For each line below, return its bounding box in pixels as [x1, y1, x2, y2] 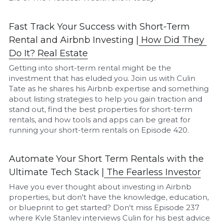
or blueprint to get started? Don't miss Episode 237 [9, 202, 200, 212]
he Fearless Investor [112, 166, 201, 178]
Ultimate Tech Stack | [9, 166, 105, 178]
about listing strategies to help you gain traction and [9, 94, 203, 104]
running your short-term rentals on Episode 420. [9, 125, 189, 135]
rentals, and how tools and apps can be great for [9, 114, 191, 124]
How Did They [141, 34, 205, 45]
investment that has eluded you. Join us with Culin [9, 73, 196, 83]
